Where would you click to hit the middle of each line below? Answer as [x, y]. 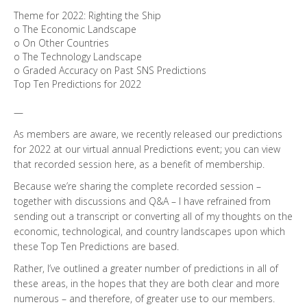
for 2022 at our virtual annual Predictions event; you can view [147, 149]
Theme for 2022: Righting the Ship [87, 16]
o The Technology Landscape [78, 57]
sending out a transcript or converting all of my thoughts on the [153, 217]
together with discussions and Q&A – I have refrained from [142, 201]
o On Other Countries [61, 43]
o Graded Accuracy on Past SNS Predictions [110, 71]
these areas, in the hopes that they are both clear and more [147, 284]
